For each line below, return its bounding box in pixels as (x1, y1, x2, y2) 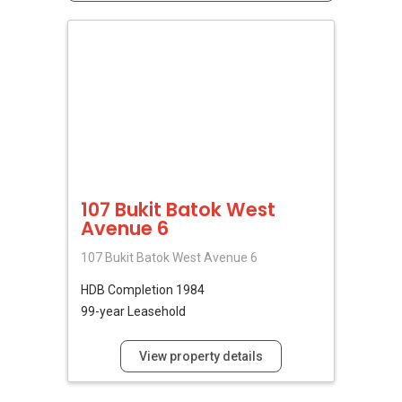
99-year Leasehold (81, 303, 186, 319)
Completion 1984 (108, 282, 205, 297)
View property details (139, 348, 263, 363)
